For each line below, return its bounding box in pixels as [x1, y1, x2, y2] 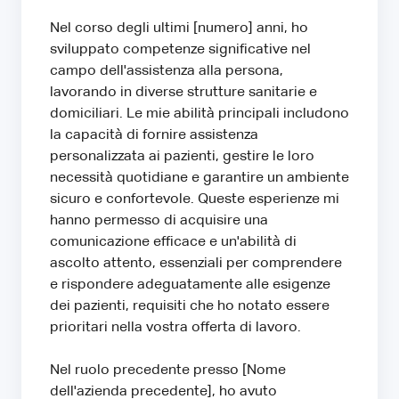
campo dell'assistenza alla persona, [50, 63, 283, 78]
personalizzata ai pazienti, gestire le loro [50, 149, 314, 164]
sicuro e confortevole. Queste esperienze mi [50, 191, 339, 207]
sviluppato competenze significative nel [50, 42, 311, 57]
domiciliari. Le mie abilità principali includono [50, 106, 349, 121]
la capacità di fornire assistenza [50, 127, 258, 142]
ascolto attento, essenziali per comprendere [50, 256, 342, 271]
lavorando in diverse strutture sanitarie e [50, 85, 317, 100]
